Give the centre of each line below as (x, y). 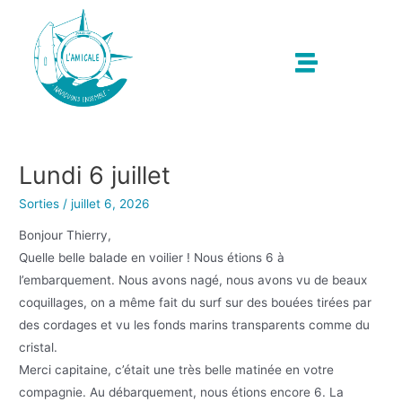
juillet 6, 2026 (111, 203)
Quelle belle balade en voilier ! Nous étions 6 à (152, 258)
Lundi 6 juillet (95, 176)
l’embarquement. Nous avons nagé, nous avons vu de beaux (193, 280)
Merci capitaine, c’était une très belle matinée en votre (177, 370)
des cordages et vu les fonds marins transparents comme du (195, 325)
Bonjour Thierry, (66, 236)
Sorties (39, 203)
